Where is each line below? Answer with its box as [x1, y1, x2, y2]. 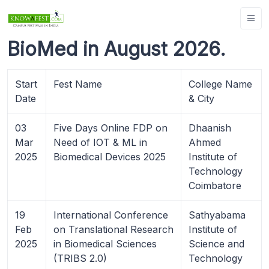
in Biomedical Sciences [53, 237, 157, 250]
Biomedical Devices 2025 [53, 150, 166, 163]
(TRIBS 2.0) [53, 252, 107, 264]
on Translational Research [53, 223, 174, 235]
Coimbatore [189, 179, 241, 192]
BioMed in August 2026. [7, 37, 226, 61]
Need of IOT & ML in [53, 136, 147, 148]
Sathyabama [189, 208, 246, 221]
